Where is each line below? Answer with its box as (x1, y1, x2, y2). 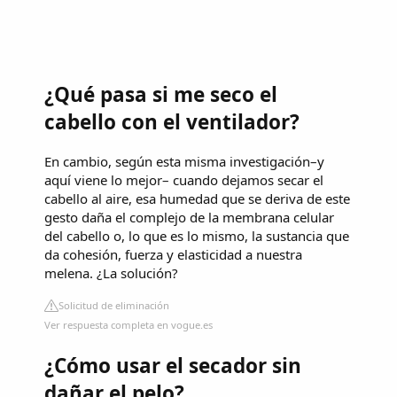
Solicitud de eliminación (58, 298, 169, 312)
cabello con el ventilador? (44, 108, 300, 136)
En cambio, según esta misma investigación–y (44, 152, 324, 170)
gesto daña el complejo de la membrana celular (44, 207, 334, 226)
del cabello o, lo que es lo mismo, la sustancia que (44, 226, 349, 245)
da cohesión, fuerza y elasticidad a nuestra (44, 245, 302, 263)
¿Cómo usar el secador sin (44, 351, 301, 379)
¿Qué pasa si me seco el (44, 81, 277, 109)
